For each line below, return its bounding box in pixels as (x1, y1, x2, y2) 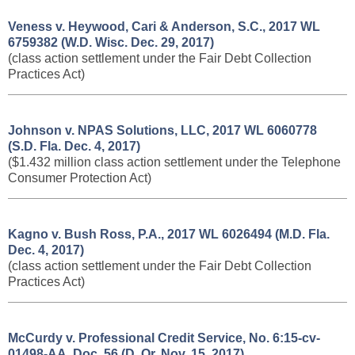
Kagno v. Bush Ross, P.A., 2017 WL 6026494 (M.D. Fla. (8, 227, 330, 241)
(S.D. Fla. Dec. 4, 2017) (8, 139, 140, 153)
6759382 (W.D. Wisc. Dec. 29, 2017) (8, 36, 214, 49)
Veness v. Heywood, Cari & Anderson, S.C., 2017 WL (8, 20, 320, 33)
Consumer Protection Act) (8, 171, 151, 185)
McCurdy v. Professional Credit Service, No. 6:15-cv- (8, 331, 320, 345)
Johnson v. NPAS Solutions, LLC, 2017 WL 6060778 (8, 124, 317, 137)
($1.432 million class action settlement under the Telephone (8, 155, 341, 169)
